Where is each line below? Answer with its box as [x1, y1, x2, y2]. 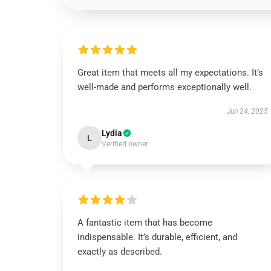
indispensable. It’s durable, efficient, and [77, 232, 237, 243]
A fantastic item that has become [77, 217, 212, 228]
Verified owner [102, 140, 148, 148]
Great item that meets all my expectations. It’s [77, 67, 263, 78]
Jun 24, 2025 [226, 107, 268, 116]
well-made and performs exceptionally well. [77, 82, 252, 93]
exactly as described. [77, 246, 162, 257]
